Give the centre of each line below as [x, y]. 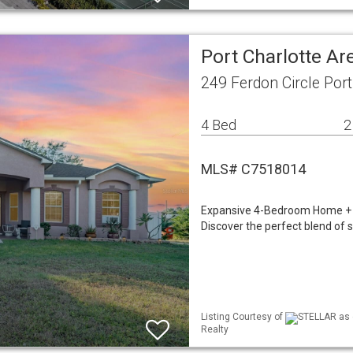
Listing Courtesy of [243, 317]
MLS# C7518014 [253, 169]
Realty [215, 329]
